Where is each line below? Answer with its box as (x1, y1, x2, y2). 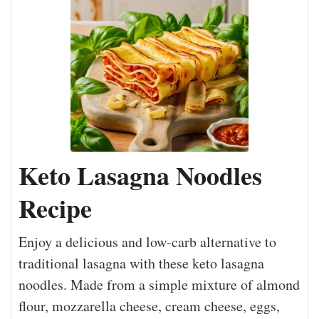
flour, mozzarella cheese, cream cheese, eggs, (19, 296, 280, 315)
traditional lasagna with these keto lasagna (19, 253, 264, 273)
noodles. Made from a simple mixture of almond (19, 274, 300, 294)
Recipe (19, 189, 92, 226)
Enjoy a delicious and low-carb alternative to (19, 231, 276, 251)
